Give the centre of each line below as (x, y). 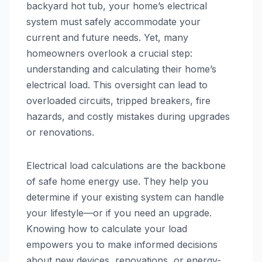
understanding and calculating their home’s (121, 69)
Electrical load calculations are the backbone (126, 166)
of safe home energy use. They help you (117, 182)
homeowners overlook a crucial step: (109, 54)
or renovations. (60, 132)
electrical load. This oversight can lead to (117, 85)
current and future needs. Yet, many (107, 38)
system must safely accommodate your (113, 22)
